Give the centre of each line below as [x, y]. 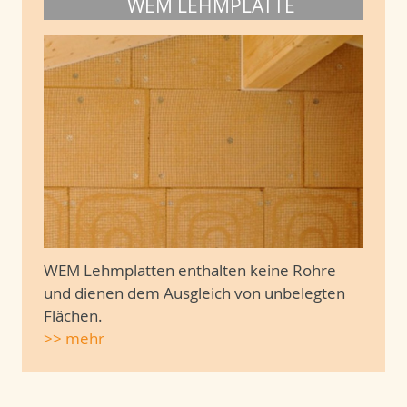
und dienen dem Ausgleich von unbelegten [194, 293]
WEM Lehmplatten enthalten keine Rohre [190, 270]
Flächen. [73, 315]
